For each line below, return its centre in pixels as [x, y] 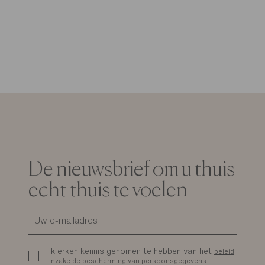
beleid [224, 251]
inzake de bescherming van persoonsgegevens [127, 261]
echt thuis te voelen [108, 190]
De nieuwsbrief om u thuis [131, 170]
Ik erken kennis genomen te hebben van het [131, 251]
